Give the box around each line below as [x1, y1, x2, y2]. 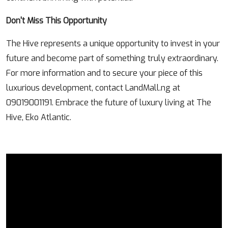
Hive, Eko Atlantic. [6, 112, 71, 123]
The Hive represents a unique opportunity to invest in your [6, 38, 220, 49]
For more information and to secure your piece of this [6, 68, 203, 79]
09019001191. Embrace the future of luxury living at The [6, 97, 211, 108]
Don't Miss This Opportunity [6, 15, 107, 26]
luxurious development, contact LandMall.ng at [6, 82, 180, 94]
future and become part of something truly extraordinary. [6, 53, 218, 64]
